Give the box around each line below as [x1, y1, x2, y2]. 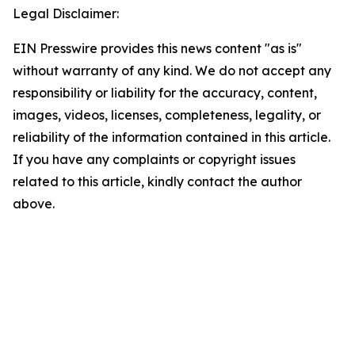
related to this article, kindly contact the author [13, 174, 302, 189]
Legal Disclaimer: [13, 6, 119, 21]
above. [13, 196, 55, 212]
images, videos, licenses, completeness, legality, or [13, 107, 321, 123]
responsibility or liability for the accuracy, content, [13, 85, 317, 101]
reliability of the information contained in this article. [13, 129, 330, 145]
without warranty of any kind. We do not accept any [13, 63, 331, 78]
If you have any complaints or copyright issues [13, 151, 296, 167]
